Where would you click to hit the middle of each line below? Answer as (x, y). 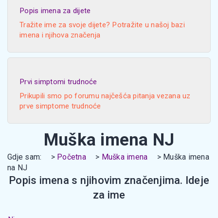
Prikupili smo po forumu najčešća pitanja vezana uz (105, 96)
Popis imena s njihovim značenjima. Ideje (109, 180)
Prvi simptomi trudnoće (58, 82)
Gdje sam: (26, 157)
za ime (109, 195)
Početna (72, 157)
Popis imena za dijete (55, 11)
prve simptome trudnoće (60, 106)
